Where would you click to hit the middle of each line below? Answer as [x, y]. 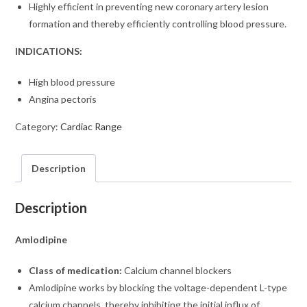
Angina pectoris [63, 99]
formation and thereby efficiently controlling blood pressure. [158, 24]
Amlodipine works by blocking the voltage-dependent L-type [158, 287]
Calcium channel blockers [177, 270]
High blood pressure [72, 82]
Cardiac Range [91, 127]
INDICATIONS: [49, 51]
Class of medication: [76, 270]
